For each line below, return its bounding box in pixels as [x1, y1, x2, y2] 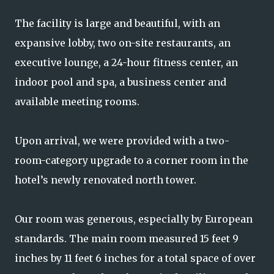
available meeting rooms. [15, 95, 139, 108]
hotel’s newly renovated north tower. [15, 174, 196, 186]
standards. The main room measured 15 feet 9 [15, 232, 239, 245]
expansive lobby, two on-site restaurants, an [15, 37, 231, 49]
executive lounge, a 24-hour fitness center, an [15, 56, 238, 68]
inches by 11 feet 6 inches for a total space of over [15, 252, 256, 264]
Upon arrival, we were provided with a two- [15, 135, 229, 147]
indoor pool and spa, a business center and [15, 76, 226, 88]
